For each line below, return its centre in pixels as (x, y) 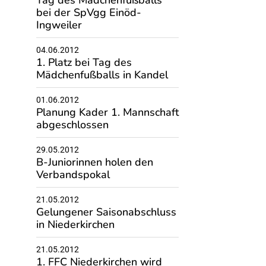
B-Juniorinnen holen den (94, 162)
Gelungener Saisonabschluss (106, 212)
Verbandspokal (73, 175)
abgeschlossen (72, 125)
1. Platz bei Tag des (84, 62)
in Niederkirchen (75, 224)
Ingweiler (59, 25)
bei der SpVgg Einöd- (88, 12)
